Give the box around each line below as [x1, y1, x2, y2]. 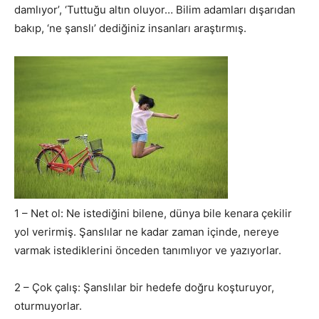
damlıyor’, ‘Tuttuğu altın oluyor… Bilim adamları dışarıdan [14, 2, 296, 16]
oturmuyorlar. [14, 298, 82, 313]
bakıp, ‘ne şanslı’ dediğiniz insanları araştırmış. [14, 21, 246, 35]
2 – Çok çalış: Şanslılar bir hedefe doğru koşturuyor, [14, 280, 274, 294]
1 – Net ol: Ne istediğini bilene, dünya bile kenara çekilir [14, 206, 292, 220]
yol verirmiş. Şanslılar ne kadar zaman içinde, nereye [14, 224, 279, 239]
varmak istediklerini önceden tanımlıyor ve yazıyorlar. [14, 243, 281, 257]
